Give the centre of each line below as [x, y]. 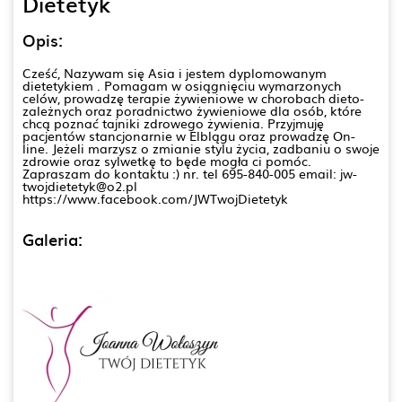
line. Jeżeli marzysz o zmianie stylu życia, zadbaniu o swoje [201, 148]
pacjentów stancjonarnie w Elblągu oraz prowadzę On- [189, 135]
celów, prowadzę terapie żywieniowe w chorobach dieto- [193, 97]
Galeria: [52, 239]
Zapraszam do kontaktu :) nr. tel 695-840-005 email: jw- [190, 173]
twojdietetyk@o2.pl [80, 185]
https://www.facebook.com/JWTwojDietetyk [155, 198]
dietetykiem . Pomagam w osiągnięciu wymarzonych [182, 85]
